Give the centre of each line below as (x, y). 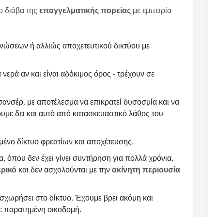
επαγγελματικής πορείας (85, 10)
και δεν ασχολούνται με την (64, 169)
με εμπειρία (151, 10)
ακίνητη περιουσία (146, 169)
